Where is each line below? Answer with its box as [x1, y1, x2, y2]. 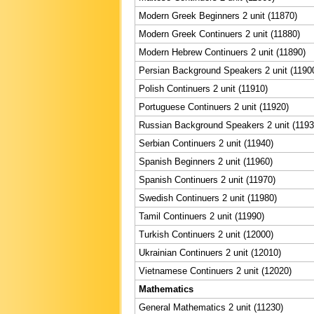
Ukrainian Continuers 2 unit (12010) [139, 247, 281, 258]
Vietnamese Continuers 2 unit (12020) [139, 265, 292, 276]
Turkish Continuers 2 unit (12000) [139, 228, 273, 240]
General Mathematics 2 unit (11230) [139, 301, 283, 313]
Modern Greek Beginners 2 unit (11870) [139, 10, 297, 21]
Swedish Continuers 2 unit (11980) [139, 192, 277, 203]
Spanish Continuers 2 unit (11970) [139, 174, 275, 185]
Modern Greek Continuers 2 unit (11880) [139, 28, 300, 39]
